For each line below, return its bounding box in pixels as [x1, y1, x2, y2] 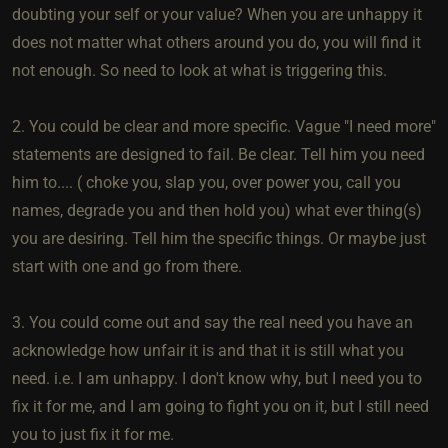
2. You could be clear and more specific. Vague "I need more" [12, 116, 436, 136]
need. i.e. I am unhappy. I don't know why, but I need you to [12, 368, 422, 388]
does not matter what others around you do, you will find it [12, 32, 421, 52]
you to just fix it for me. [12, 424, 174, 444]
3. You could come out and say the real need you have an [12, 312, 413, 332]
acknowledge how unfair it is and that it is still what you [12, 340, 404, 360]
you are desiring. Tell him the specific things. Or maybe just [12, 228, 426, 248]
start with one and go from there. [12, 256, 242, 276]
